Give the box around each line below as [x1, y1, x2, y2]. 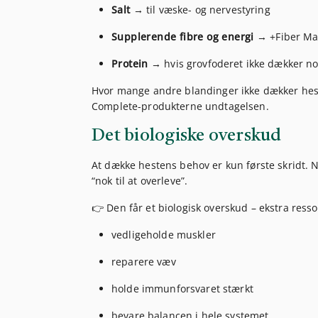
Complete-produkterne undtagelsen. [92, 99, 269, 114]
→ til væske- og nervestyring [130, 3, 270, 17]
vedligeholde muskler [111, 228, 216, 242]
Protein [111, 57, 148, 71]
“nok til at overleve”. [92, 174, 188, 188]
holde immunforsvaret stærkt [111, 282, 253, 296]
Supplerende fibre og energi [111, 30, 254, 44]
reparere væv [111, 255, 176, 269]
